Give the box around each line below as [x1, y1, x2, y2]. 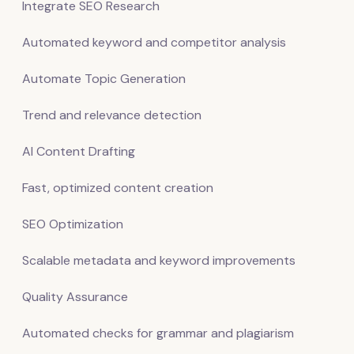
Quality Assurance [22, 288, 128, 305]
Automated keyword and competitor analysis [22, 34, 286, 51]
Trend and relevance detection [22, 107, 201, 123]
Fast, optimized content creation [22, 179, 213, 196]
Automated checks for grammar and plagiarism [22, 325, 294, 341]
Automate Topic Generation [22, 70, 186, 87]
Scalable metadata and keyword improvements [22, 252, 296, 269]
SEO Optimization [22, 216, 123, 232]
